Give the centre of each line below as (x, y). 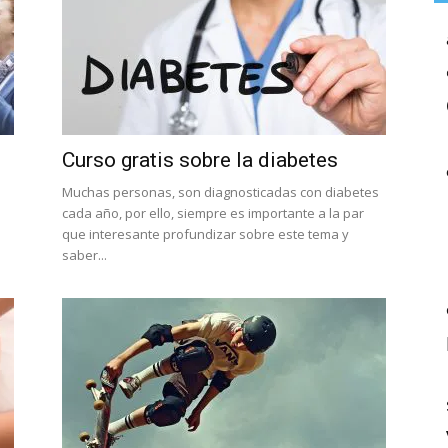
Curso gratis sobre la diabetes (200, 160)
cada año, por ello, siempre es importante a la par (213, 213)
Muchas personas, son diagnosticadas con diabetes (220, 192)
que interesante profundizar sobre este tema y (205, 234)
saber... (84, 255)
